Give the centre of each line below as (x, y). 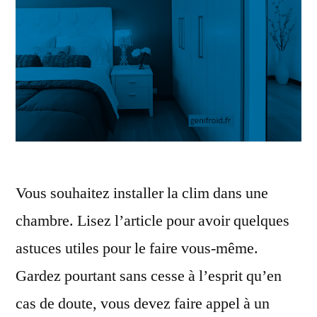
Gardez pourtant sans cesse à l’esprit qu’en (149, 276)
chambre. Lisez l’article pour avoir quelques (152, 220)
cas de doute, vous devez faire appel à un (143, 303)
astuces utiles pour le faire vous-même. (137, 248)
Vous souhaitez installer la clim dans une (142, 193)
